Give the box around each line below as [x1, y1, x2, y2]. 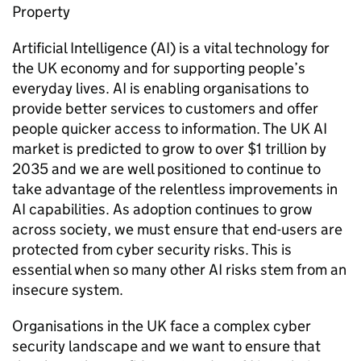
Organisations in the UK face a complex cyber [12, 317, 311, 335]
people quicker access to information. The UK [12, 119, 313, 138]
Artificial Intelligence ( [12, 39, 156, 57]
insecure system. [12, 280, 130, 299]
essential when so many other [12, 260, 209, 279]
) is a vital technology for [170, 39, 330, 57]
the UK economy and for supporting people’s [12, 59, 305, 77]
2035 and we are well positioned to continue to [12, 160, 321, 178]
